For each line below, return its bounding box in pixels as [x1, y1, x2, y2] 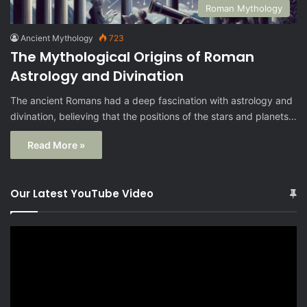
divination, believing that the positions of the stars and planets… [10, 110, 297, 122]
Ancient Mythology [21, 32, 93, 43]
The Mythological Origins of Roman [10, 47, 254, 66]
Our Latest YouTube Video [10, 186, 153, 201]
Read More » [27, 138, 85, 151]
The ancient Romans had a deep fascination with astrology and [10, 94, 293, 106]
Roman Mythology [206, 2, 282, 14]
